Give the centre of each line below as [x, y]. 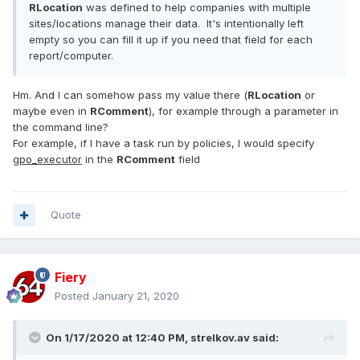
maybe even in [51, 111]
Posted [74, 296]
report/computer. [71, 56]
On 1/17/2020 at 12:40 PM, [118, 338]
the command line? [61, 127]
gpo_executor [47, 160]
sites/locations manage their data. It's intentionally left [166, 24]
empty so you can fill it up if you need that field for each [171, 40]
